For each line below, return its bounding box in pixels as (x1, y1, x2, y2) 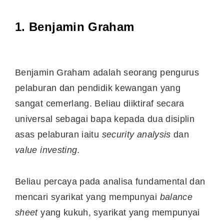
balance (159, 191, 193, 202)
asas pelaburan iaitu (15, 129, 102, 140)
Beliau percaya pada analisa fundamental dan (15, 176, 205, 186)
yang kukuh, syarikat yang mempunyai (40, 207, 200, 217)
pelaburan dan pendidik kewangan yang (15, 83, 180, 93)
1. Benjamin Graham (15, 20, 134, 34)
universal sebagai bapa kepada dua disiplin (15, 114, 195, 124)
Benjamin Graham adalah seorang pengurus (15, 67, 199, 78)
